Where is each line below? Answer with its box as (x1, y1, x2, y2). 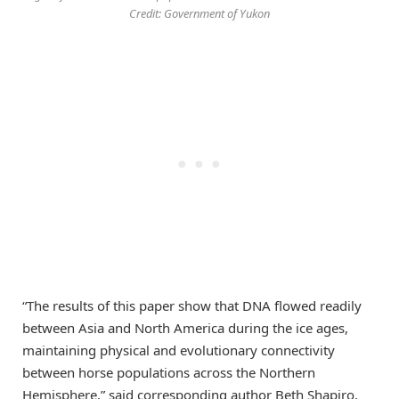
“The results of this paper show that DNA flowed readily (22, 297, 362, 315)
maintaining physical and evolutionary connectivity (22, 341, 335, 360)
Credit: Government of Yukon (129, 4, 270, 21)
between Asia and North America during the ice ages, (22, 319, 348, 338)
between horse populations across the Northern (22, 363, 315, 382)
